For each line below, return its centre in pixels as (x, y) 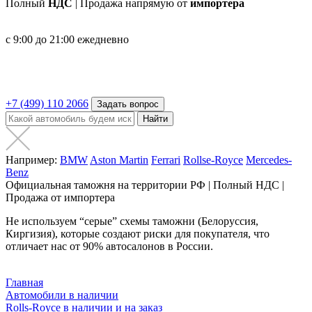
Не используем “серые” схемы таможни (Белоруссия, (132, 221)
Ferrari (166, 160)
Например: (31, 160)
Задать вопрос (128, 104)
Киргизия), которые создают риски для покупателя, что (138, 234)
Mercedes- (269, 160)
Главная (24, 282)
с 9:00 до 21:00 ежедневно (67, 39)
